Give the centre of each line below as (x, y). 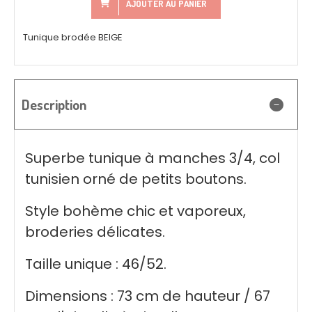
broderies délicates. (95, 232)
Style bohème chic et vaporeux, (135, 211)
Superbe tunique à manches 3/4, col (153, 158)
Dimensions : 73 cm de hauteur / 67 (148, 296)
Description (54, 104)
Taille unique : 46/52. (96, 264)
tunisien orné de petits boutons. (136, 179)
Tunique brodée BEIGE (73, 37)
